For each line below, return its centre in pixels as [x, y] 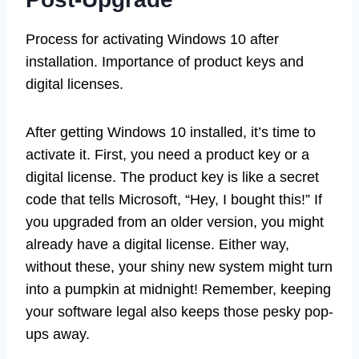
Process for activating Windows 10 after [152, 39]
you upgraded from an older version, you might [175, 222]
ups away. [58, 334]
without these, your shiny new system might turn [179, 266]
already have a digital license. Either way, [157, 244]
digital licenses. [75, 84]
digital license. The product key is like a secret [172, 177]
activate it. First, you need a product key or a [167, 154]
